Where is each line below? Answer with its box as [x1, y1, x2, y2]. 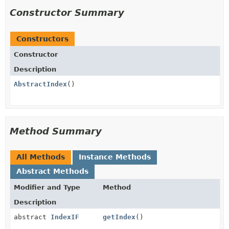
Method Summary [10, 126, 102, 136]
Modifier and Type [14, 184, 80, 191]
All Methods [16, 153, 65, 161]
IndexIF [51, 213, 79, 221]
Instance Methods [79, 153, 151, 161]
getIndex [103, 213, 136, 221]
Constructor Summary [10, 7, 124, 18]
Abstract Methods [16, 167, 88, 175]
